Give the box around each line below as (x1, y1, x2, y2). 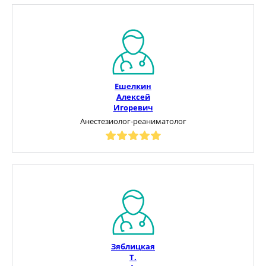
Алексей (116, 91, 150, 102)
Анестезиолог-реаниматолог (80, 115, 186, 126)
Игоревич (113, 102, 153, 113)
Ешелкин (115, 80, 151, 91)
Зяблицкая (111, 240, 155, 252)
